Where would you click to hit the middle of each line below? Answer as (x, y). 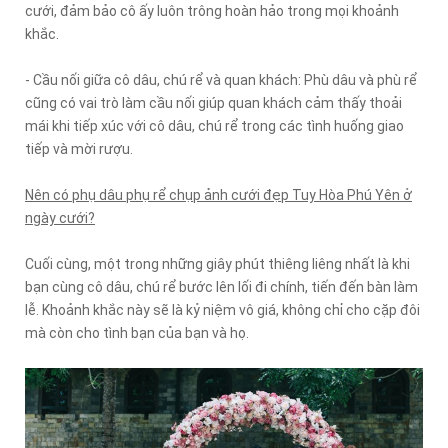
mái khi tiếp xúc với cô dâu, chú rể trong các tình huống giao (214, 125)
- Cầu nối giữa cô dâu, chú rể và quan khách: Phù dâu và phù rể (221, 79)
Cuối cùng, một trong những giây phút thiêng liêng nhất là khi (217, 263)
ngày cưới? (60, 217)
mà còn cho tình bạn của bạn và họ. (137, 332)
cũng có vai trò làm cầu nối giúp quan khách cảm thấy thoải (213, 102)
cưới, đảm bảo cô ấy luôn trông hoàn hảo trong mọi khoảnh (212, 10)
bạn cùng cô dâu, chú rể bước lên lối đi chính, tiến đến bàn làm (221, 286)
